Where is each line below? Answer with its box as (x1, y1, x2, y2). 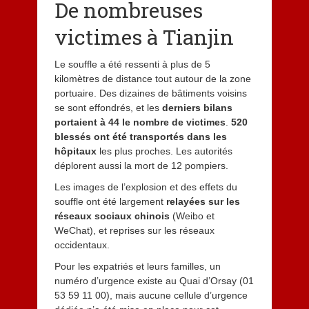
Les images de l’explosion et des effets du (54, 181, 237, 192)
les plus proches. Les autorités (96, 145, 232, 157)
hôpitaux (54, 145, 97, 157)
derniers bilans (161, 101, 232, 113)
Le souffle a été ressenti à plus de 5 (54, 58, 210, 70)
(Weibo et (169, 210, 215, 221)
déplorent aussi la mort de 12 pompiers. (54, 159, 228, 171)
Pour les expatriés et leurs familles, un (54, 260, 221, 272)
